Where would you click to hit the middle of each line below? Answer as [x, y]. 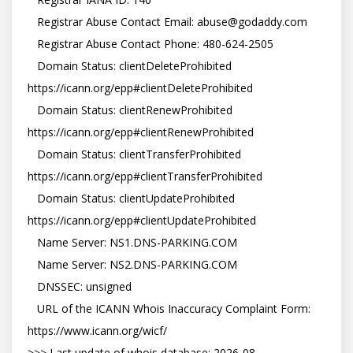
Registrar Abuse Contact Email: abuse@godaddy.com [32, 22]
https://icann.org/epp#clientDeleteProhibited [140, 88]
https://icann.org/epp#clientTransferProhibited [145, 176]
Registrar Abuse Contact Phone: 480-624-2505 [32, 44]
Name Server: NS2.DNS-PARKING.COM [32, 264]
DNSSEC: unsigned [32, 286]
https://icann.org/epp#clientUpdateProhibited [142, 220]
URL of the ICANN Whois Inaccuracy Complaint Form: [32, 308]
